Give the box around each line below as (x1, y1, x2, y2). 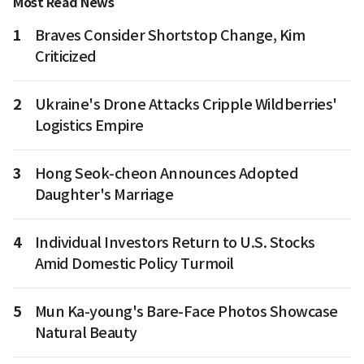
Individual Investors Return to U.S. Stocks (34, 232, 315, 252)
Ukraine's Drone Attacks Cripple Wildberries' (34, 94, 337, 114)
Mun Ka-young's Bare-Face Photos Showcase (34, 301, 338, 321)
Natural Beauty (34, 323, 137, 342)
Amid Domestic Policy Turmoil (34, 253, 234, 273)
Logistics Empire (34, 115, 144, 135)
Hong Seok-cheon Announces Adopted (34, 163, 298, 183)
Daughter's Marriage (34, 184, 173, 204)
